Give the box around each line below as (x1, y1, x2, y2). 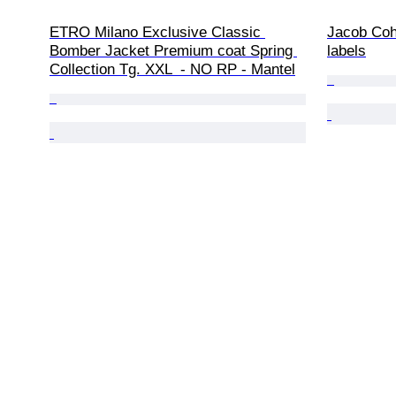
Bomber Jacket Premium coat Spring (49, 42, 297, 59)
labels (327, 42, 366, 59)
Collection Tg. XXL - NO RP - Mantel (49, 60, 295, 78)
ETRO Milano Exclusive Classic (49, 23, 265, 41)
